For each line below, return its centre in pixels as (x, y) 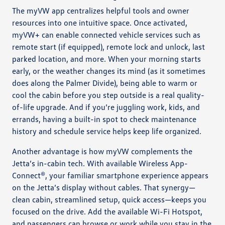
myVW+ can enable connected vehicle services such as (106, 34)
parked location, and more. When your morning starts (107, 59)
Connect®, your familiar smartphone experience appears (110, 175)
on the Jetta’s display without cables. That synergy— (104, 187)
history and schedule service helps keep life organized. (107, 131)
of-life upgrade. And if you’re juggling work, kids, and (106, 107)
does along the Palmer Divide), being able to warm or (105, 83)
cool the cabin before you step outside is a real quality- (108, 95)
